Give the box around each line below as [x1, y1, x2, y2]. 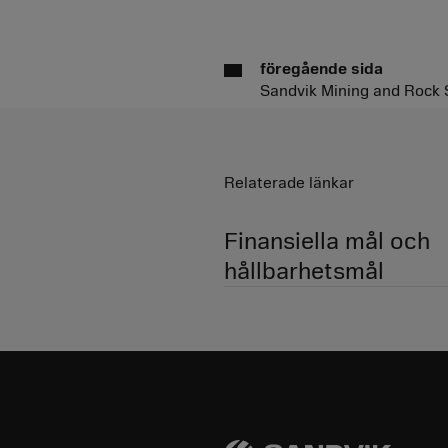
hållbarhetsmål [224, 256, 384, 286]
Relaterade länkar [224, 173, 354, 193]
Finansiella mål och [224, 226, 430, 256]
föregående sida [260, 59, 383, 79]
